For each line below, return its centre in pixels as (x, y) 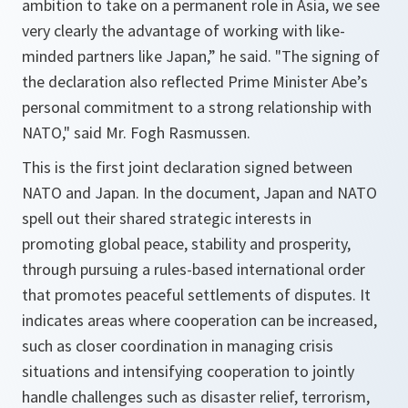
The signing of (331, 56)
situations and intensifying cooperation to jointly (188, 371)
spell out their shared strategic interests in (167, 218)
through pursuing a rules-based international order (194, 269)
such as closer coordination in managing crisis (178, 346)
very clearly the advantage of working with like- (184, 31)
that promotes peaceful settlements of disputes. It (196, 295)
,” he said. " (244, 56)
